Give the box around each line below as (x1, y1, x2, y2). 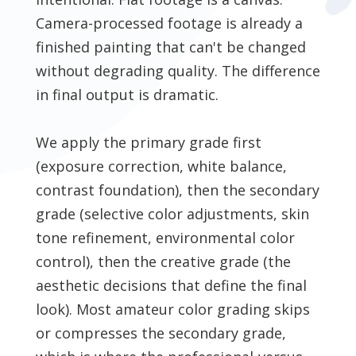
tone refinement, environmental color (35, 228, 295, 248)
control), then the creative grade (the (35, 252, 291, 272)
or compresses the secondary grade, (35, 323, 286, 343)
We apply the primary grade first (35, 133, 261, 153)
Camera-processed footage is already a (35, 14, 303, 33)
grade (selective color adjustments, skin (35, 204, 309, 224)
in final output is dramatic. (35, 85, 219, 105)
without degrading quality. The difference (35, 61, 320, 81)
